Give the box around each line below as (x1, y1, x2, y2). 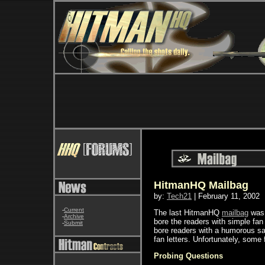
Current (64, 206, 84, 213)
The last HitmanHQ (154, 208, 222, 217)
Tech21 (167, 192, 192, 201)
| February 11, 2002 (192, 192, 260, 201)
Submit (64, 219, 83, 226)
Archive (64, 213, 84, 219)
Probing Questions (154, 251, 223, 260)
